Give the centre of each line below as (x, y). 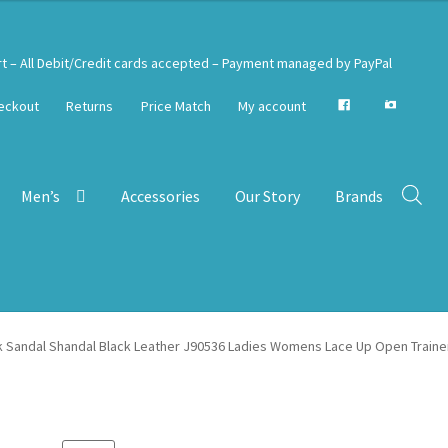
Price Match (175, 106)
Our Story (268, 195)
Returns (90, 106)
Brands (359, 195)
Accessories (161, 195)
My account (272, 106)
